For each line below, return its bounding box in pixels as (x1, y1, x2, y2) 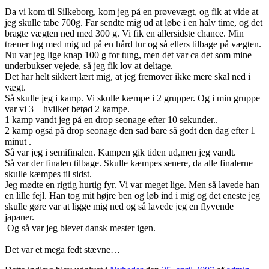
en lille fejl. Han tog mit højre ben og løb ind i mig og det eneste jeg (5, 190, 260, 201)
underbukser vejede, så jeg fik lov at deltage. (5, 60, 173, 71)
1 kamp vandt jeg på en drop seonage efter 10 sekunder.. (5, 114, 218, 125)
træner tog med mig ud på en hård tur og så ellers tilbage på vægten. (5, 38, 261, 49)
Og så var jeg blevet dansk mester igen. (5, 222, 156, 233)
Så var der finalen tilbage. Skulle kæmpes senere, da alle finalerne (5, 157, 253, 168)
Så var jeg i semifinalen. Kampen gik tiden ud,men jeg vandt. (5, 147, 236, 157)
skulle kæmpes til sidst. (5, 168, 92, 179)
